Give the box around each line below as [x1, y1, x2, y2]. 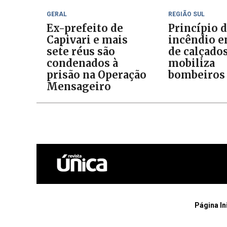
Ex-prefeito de [47, 22, 123, 34]
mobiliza [168, 57, 215, 69]
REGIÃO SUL [168, 11, 205, 18]
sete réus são [47, 45, 115, 58]
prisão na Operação [47, 68, 146, 81]
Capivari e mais [47, 33, 128, 46]
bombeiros [168, 68, 225, 81]
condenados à [47, 57, 118, 69]
